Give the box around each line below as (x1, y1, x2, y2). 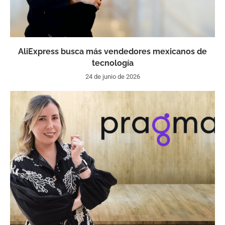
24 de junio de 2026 (85, 73, 140, 81)
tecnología (91, 58, 134, 68)
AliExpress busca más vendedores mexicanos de (18, 47, 207, 57)
